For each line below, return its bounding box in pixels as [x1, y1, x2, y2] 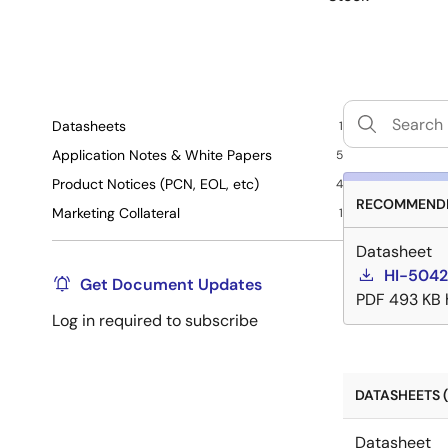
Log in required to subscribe [52, 310, 258, 331]
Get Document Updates [80, 274, 262, 295]
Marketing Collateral [52, 204, 180, 222]
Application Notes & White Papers [52, 146, 272, 164]
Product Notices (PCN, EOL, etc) [52, 175, 259, 193]
